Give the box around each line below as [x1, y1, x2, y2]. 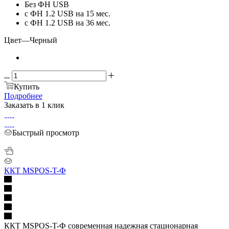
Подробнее [4, 91, 42, 100]
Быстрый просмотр [12, 128, 79, 137]
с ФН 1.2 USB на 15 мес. [25, 9, 110, 18]
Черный [30, 35, 57, 44]
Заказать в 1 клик [4, 100, 64, 109]
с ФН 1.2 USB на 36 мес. [25, 18, 110, 27]
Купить [14, 82, 39, 91]
